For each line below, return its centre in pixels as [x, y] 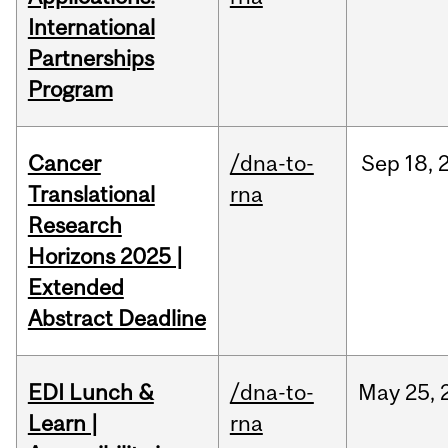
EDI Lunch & [90, 392]
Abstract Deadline [116, 318]
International [91, 27]
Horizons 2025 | [105, 256]
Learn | [62, 423]
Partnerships [90, 58]
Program [70, 89]
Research [74, 225]
